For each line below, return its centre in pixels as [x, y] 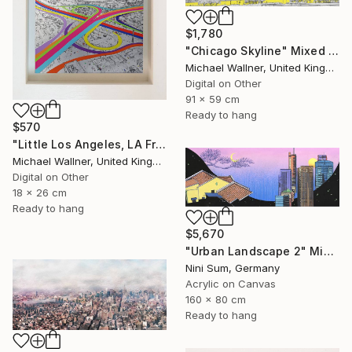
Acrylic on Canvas [231, 283]
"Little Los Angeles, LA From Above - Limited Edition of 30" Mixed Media [161, 145]
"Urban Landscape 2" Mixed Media [328, 251]
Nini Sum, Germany [233, 268]
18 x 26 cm [40, 193]
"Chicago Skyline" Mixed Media [333, 51]
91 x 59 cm [213, 99]
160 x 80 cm [216, 299]
